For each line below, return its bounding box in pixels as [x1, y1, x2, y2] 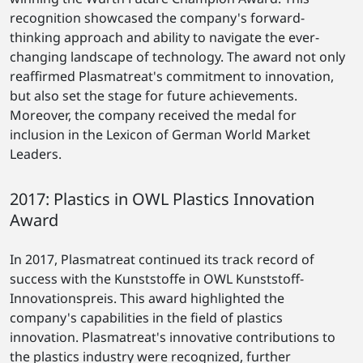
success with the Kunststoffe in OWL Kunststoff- [10, 269, 304, 288]
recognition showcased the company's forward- [10, 8, 305, 27]
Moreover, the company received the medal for [10, 105, 297, 124]
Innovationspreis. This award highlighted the [10, 288, 284, 307]
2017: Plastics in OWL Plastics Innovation [10, 187, 314, 210]
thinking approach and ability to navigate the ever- [10, 28, 319, 46]
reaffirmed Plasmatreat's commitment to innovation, [10, 66, 334, 85]
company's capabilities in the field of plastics [10, 308, 283, 327]
